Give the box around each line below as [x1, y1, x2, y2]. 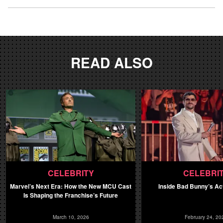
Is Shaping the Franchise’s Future [23, 190, 118, 200]
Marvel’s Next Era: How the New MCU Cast [10, 181, 131, 191]
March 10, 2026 [52, 213, 89, 221]
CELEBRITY [47, 167, 94, 179]
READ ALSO [70, 52, 153, 73]
